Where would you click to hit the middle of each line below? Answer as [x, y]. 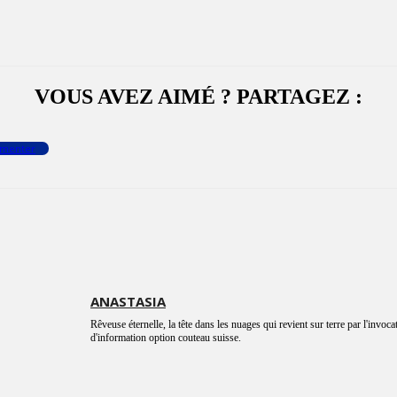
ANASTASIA [128, 302]
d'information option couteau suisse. [166, 338]
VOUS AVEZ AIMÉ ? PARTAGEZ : [198, 97]
